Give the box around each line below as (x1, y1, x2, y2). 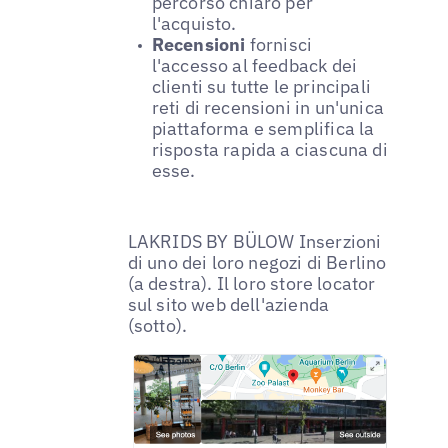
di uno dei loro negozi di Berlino (127, 250, 387, 274)
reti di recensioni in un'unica (151, 95, 385, 119)
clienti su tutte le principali (151, 74, 372, 98)
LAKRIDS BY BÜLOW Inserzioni (127, 229, 382, 253)
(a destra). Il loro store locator (127, 271, 376, 295)
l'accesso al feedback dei (151, 53, 358, 77)
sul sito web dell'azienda (127, 292, 330, 316)
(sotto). (127, 313, 188, 337)
